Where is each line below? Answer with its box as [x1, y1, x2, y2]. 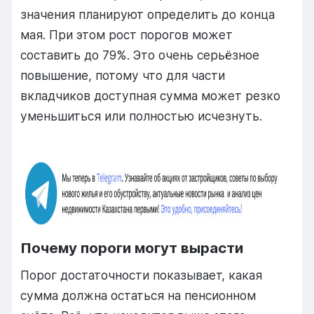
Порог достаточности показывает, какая [20, 268, 263, 283]
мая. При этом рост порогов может [20, 27, 233, 43]
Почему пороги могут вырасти [20, 239, 244, 257]
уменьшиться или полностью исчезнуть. [20, 109, 263, 124]
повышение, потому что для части [20, 68, 226, 83]
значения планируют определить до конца [20, 7, 275, 22]
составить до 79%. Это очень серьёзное [20, 48, 260, 63]
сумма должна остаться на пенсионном [20, 288, 257, 303]
